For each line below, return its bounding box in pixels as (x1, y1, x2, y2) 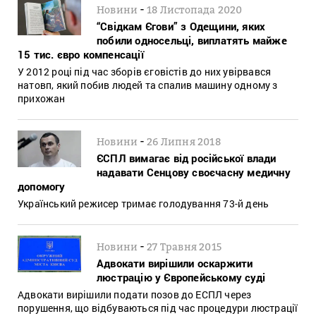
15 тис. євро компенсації (18, 47, 144, 61)
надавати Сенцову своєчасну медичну (97, 164, 291, 179)
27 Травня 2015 (147, 240, 222, 253)
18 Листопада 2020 (147, 3, 243, 16)
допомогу (18, 178, 66, 193)
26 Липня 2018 (147, 135, 221, 147)
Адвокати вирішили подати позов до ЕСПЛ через (18, 287, 252, 301)
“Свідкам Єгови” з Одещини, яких (97, 18, 266, 33)
